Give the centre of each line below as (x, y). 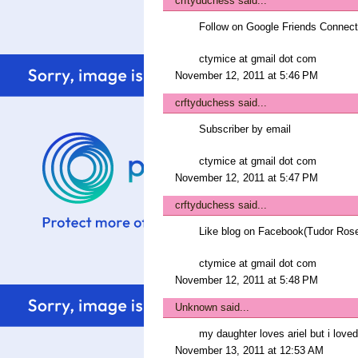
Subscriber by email (245, 129)
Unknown (196, 307)
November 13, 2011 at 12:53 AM (249, 350)
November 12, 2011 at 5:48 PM (247, 280)
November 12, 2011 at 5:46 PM (247, 76)
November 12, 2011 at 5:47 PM (247, 178)
